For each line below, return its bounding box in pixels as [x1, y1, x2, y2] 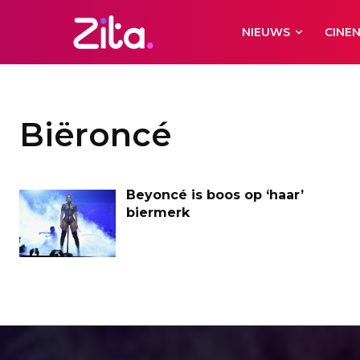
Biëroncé [19, 115, 172, 154]
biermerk [126, 205, 190, 220]
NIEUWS [242, 25, 291, 39]
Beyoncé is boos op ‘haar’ [126, 187, 304, 202]
